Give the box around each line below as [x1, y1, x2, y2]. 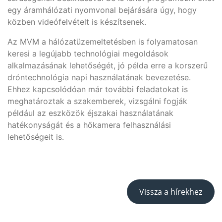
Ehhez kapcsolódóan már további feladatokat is [7, 84, 188, 94]
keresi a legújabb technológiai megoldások [7, 48, 168, 58]
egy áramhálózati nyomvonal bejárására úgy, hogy [7, 4, 197, 15]
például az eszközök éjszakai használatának [7, 108, 173, 118]
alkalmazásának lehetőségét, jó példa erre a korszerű [7, 60, 208, 70]
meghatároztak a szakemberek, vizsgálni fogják [7, 96, 187, 106]
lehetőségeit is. [7, 131, 64, 142]
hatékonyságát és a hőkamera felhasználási [7, 119, 171, 130]
